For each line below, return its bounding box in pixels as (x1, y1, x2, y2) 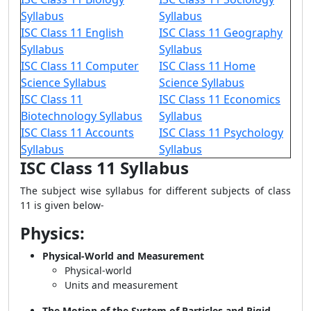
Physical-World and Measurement (42, 249, 204, 262)
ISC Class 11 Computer (21, 58, 139, 74)
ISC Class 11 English (21, 25, 124, 40)
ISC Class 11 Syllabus (20, 156, 222, 179)
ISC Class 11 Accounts (21, 125, 134, 140)
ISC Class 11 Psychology (159, 125, 283, 140)
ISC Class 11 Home (159, 58, 255, 74)
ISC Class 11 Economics (159, 92, 280, 107)
